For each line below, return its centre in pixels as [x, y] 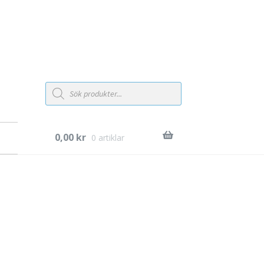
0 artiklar [108, 138]
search [57, 93]
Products [62, 85]
